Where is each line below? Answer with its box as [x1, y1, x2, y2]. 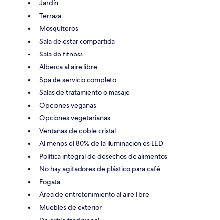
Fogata [39, 177, 60, 186]
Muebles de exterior [39, 202, 102, 212]
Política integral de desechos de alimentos [39, 151, 167, 161]
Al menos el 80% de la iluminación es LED [39, 138, 163, 148]
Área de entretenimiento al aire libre [39, 190, 149, 199]
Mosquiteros [39, 24, 78, 33]
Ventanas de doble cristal [39, 126, 116, 135]
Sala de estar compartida [39, 36, 115, 46]
